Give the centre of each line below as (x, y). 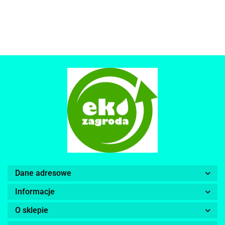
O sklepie (32, 210)
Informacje (35, 192)
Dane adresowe (43, 173)
